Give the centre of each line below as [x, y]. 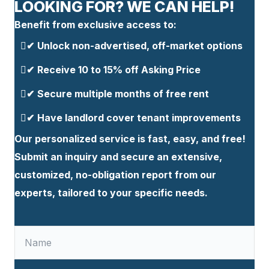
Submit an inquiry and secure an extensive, [118, 157]
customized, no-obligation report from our [115, 175]
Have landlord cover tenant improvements [139, 118]
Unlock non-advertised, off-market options [140, 46]
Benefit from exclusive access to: [95, 25]
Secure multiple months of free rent [123, 94]
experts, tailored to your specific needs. [111, 193]
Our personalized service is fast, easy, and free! [130, 139]
